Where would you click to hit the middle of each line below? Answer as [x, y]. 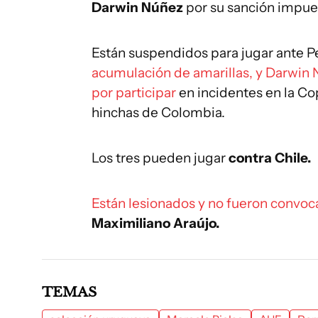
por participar [134, 93]
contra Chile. [270, 158]
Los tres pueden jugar [160, 158]
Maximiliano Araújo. [155, 223]
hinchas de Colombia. [158, 113]
